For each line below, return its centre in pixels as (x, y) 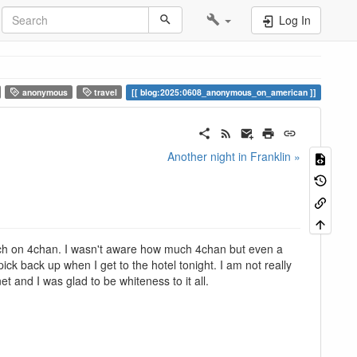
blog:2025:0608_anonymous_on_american (224, 92)
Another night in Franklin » (234, 157)
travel (105, 92)
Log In (293, 20)
